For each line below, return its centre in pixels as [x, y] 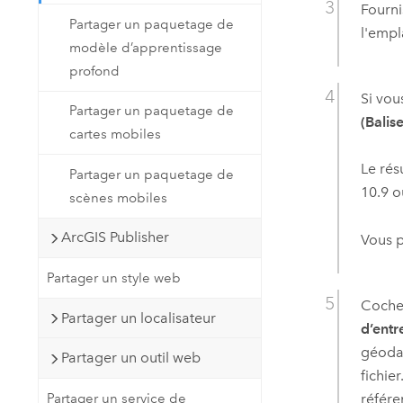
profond [95, 71]
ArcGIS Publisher [115, 237]
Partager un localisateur [138, 318]
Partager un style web [113, 278]
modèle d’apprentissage [146, 47]
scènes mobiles [119, 197]
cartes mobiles [116, 134]
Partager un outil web [130, 358]
